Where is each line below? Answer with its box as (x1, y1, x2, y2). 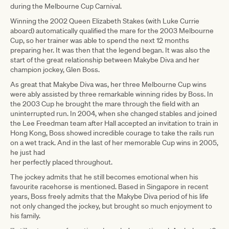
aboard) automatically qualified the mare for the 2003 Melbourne (10, 26, 214, 35)
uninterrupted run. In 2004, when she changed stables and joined (10, 108, 217, 118)
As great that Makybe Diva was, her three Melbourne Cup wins (10, 79, 207, 89)
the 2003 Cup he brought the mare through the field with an (10, 99, 199, 108)
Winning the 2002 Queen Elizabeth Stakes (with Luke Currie (10, 16, 199, 26)
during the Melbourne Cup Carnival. (10, 1, 122, 11)
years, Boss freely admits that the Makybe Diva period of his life (10, 191, 209, 201)
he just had (10, 147, 45, 157)
